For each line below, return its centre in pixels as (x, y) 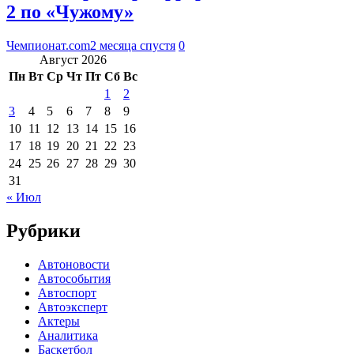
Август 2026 (73, 59)
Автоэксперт (73, 307)
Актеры (59, 321)
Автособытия (74, 278)
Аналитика (68, 335)
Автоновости (74, 264)
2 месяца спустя (133, 45)
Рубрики (43, 230)
